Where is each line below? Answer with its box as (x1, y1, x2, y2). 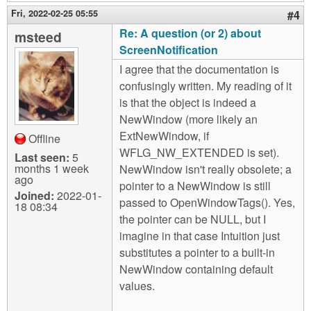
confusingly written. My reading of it (119, 78, 292, 94)
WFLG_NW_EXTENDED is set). (119, 144, 279, 160)
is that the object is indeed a (119, 94, 256, 110)
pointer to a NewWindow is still (119, 178, 271, 194)
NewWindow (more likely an (119, 111, 258, 127)
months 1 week (15, 160, 89, 176)
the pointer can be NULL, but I (119, 211, 266, 227)
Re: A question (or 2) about (119, 25, 261, 41)
